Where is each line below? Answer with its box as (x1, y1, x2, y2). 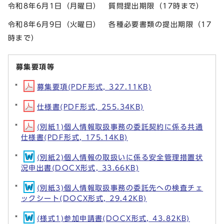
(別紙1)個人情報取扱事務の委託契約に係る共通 (37, 123, 203, 131)
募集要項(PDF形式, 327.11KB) (37, 83, 152, 91)
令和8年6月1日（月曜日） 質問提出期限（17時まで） (8, 1, 204, 9)
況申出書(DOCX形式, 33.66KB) (21, 164, 139, 172)
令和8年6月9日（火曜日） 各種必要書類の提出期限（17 (8, 20, 212, 28)
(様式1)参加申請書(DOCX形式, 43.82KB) (37, 214, 190, 222)
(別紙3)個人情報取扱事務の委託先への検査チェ (37, 184, 203, 192)
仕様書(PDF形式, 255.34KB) (37, 103, 144, 111)
